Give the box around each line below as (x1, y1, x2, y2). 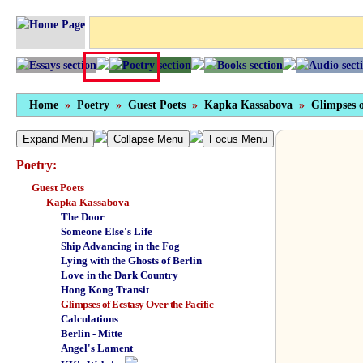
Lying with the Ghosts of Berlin (61, 254, 202, 267)
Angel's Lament (61, 342, 133, 354)
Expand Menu (23, 133, 88, 145)
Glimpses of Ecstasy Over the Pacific (61, 298, 213, 310)
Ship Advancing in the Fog (61, 240, 180, 252)
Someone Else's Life (61, 225, 152, 237)
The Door (61, 211, 105, 223)
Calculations (61, 313, 118, 325)
